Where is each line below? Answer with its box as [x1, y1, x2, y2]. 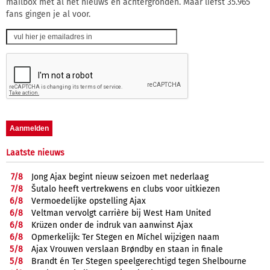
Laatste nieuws [6, 148, 64, 159]
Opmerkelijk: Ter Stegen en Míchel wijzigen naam [31, 232, 219, 243]
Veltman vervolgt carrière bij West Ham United [31, 208, 211, 219]
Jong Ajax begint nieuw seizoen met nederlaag [31, 172, 209, 183]
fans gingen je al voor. [6, 9, 90, 20]
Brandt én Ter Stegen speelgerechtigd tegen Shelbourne [31, 256, 246, 267]
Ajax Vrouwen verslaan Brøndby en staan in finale [31, 244, 223, 255]
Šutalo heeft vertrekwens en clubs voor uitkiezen [31, 184, 220, 195]
